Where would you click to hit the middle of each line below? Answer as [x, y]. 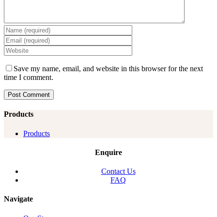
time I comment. [29, 77]
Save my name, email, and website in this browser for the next [108, 69]
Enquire [108, 152]
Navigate [18, 199]
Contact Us [118, 171]
